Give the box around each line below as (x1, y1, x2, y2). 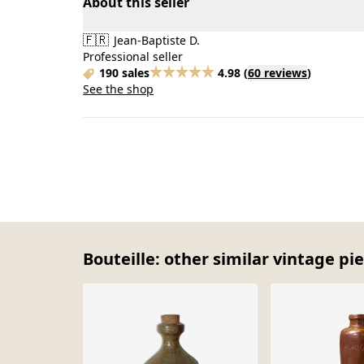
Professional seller (83, 49, 183, 64)
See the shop (83, 81, 154, 97)
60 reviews (248, 65, 307, 80)
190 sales (99, 65, 149, 80)
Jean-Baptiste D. (110, 32, 200, 48)
